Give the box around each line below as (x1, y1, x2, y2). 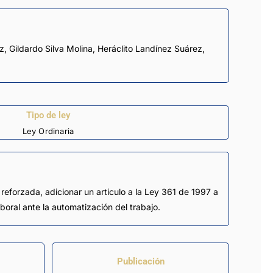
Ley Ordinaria (22, 126, 74, 136)
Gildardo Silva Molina (9, 43, 93, 54)
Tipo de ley (26, 109, 70, 121)
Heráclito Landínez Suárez (97, 43, 202, 54)
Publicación (116, 256, 165, 268)
